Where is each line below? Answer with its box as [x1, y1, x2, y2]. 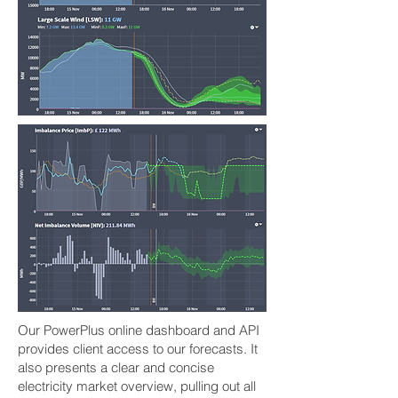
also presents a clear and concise [18, 359, 214, 376]
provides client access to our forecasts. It [18, 340, 258, 357]
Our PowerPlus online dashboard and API [18, 322, 259, 338]
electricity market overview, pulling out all [18, 378, 256, 394]
